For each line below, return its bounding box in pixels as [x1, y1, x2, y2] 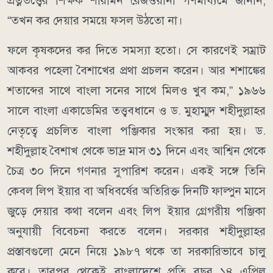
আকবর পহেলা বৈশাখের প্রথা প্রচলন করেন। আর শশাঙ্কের [7, 63, 266, 78]
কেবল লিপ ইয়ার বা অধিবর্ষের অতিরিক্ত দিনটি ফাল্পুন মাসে [7, 184, 266, 199]
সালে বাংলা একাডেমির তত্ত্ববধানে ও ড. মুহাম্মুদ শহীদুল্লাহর [7, 104, 266, 118]
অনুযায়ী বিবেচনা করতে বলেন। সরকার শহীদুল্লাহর [7, 224, 266, 239]
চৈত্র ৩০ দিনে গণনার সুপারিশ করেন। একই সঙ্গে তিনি [7, 164, 266, 179]
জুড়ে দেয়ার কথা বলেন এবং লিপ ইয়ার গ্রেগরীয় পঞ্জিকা [7, 204, 266, 219]
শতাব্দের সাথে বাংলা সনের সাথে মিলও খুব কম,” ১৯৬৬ [7, 83, 266, 98]
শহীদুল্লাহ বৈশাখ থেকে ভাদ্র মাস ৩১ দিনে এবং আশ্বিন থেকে [7, 144, 266, 158]
